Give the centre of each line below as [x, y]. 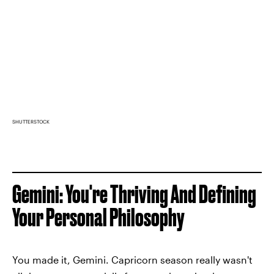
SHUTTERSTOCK [31, 121]
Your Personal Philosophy [98, 217]
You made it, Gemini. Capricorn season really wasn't [132, 259]
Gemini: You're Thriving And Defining [134, 194]
